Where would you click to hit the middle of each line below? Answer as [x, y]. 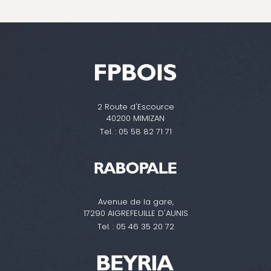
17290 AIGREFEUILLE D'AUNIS [135, 214]
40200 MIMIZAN [135, 118]
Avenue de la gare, [135, 202]
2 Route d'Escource [135, 106]
